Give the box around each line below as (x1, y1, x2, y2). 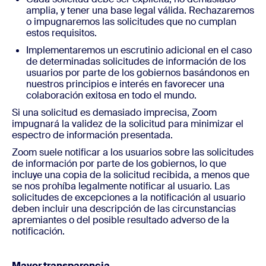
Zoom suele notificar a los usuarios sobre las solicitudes (12, 146, 254, 159)
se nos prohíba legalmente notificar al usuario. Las (12, 180, 230, 192)
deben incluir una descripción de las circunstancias (12, 202, 236, 215)
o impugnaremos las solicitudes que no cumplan (26, 15, 236, 28)
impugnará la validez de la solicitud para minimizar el (12, 118, 243, 130)
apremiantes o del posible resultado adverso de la (12, 214, 229, 226)
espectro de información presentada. (12, 129, 173, 141)
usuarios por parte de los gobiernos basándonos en (26, 66, 249, 79)
